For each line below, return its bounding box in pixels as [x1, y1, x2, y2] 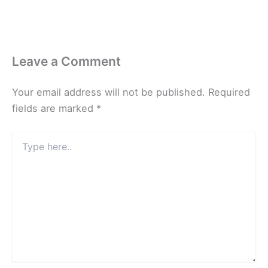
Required [208, 86, 250, 99]
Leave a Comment [12, 54, 121, 69]
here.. [11, 143, 33, 154]
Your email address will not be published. [12, 86, 205, 99]
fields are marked [12, 102, 96, 115]
